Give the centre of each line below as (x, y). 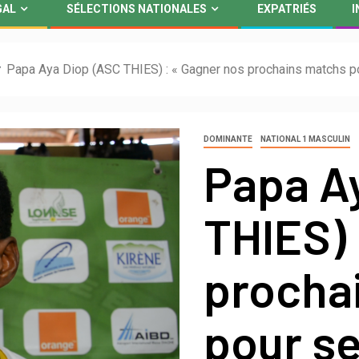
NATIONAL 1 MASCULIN (305, 139)
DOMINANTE (228, 139)
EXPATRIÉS (287, 9)
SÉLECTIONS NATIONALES (137, 9)
